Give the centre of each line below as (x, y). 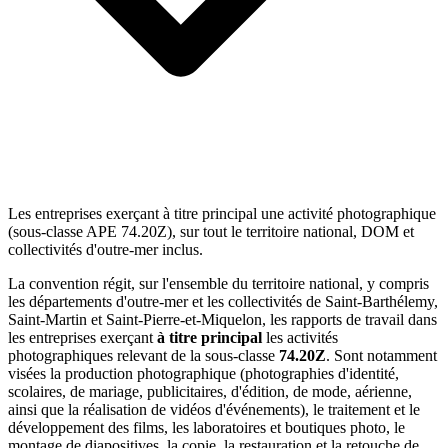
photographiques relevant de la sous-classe (143, 356)
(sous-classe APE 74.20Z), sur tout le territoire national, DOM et (211, 232)
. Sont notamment (381, 356)
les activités (300, 338)
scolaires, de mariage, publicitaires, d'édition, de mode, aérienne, (210, 392)
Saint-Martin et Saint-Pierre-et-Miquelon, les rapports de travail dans (222, 320)
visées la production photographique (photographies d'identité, (203, 374)
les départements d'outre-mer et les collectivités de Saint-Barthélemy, (223, 302)
